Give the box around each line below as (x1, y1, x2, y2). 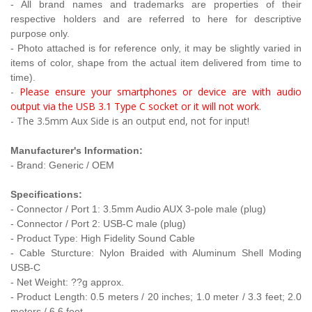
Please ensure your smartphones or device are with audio (19, 84, 302, 98)
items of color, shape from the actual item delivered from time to (10, 56, 302, 68)
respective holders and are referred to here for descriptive (10, 13, 302, 24)
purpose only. (10, 27, 70, 39)
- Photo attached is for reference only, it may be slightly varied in (10, 42, 302, 54)
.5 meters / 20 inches (96, 290, 191, 302)
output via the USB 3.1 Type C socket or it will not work (10, 99, 259, 113)
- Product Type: (10, 232, 78, 244)
